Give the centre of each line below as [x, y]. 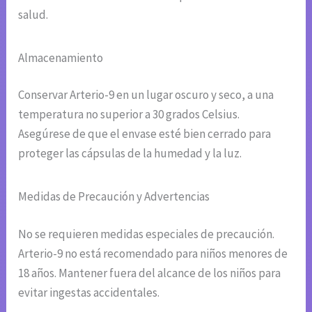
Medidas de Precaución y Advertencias [114, 197]
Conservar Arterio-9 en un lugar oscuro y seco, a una [146, 95]
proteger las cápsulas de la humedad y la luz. [130, 154]
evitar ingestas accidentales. [89, 292]
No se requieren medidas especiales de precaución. [147, 234]
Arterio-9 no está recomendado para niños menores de [153, 253]
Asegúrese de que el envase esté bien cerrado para [145, 134]
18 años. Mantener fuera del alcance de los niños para [150, 273]
